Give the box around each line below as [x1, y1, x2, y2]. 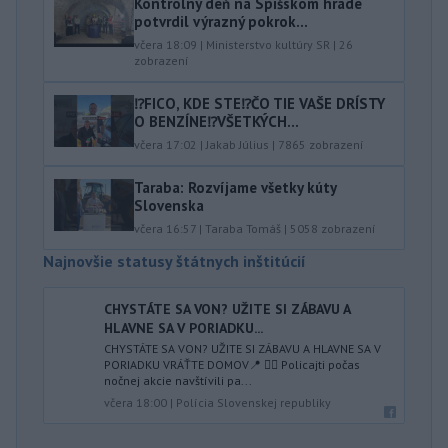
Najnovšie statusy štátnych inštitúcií [43, 250, 306, 271]
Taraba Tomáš [205, 220, 281, 236]
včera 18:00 [104, 394, 167, 410]
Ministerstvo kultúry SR [206, 36, 330, 52]
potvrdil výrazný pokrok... [134, 11, 308, 31]
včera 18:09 [134, 36, 197, 52]
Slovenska [134, 195, 204, 215]
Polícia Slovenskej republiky [176, 394, 331, 410]
